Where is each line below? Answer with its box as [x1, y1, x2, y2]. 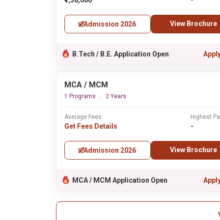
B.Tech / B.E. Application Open [72, 50, 169, 58]
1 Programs [64, 93, 96, 100]
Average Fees [64, 113, 102, 120]
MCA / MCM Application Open [72, 176, 167, 184]
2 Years [106, 93, 126, 100]
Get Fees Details [64, 122, 117, 130]
